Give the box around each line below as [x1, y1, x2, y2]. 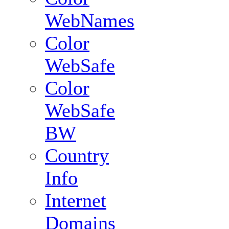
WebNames [45, 10, 134, 32]
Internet [45, 190, 106, 212]
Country [45, 145, 109, 167]
